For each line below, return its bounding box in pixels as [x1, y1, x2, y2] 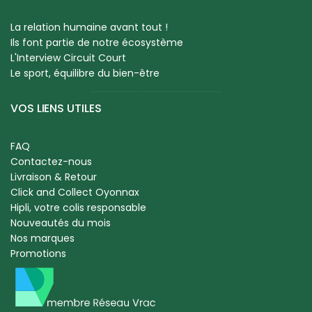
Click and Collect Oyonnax [10, 185, 139, 200]
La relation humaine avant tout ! [10, 20, 168, 35]
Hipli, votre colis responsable [10, 201, 146, 215]
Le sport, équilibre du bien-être [10, 66, 159, 81]
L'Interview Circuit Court [10, 51, 126, 65]
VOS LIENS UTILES [10, 100, 102, 117]
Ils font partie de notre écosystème [10, 36, 183, 50]
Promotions [10, 247, 66, 261]
